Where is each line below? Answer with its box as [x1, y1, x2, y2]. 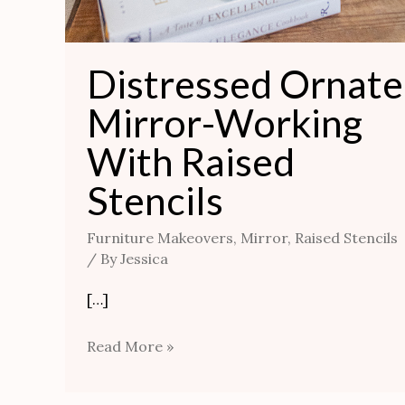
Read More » [87, 337, 174, 356]
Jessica [120, 250, 168, 268]
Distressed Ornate [87, 61, 403, 108]
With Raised [87, 138, 295, 185]
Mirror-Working [87, 99, 363, 146]
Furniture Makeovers [87, 229, 233, 248]
